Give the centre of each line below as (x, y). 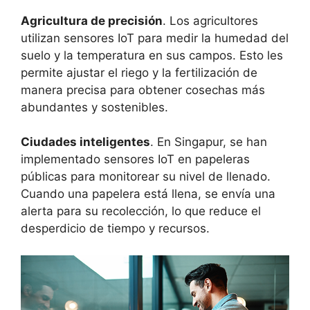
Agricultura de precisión (92, 20)
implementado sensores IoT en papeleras (135, 159)
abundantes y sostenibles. (94, 107)
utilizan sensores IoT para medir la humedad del (155, 38)
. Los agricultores (210, 20)
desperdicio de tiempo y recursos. (115, 229)
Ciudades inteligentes (85, 142)
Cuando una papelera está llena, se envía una (148, 194)
